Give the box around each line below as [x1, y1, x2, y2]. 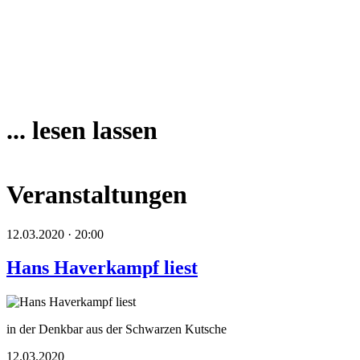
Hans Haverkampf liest [6, 257, 198, 279]
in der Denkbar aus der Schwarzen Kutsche [6, 322, 227, 337]
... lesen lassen [6, 116, 157, 145]
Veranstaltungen [6, 180, 187, 210]
